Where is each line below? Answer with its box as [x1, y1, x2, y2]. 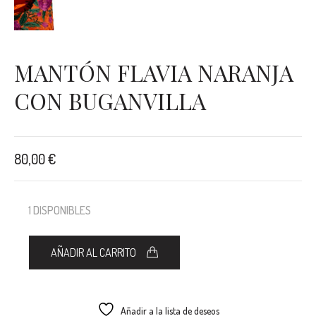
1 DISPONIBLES [28, 203, 91, 218]
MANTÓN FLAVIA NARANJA [14, 57, 293, 88]
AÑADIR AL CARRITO [51, 245, 136, 260]
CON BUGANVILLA [14, 85, 206, 116]
